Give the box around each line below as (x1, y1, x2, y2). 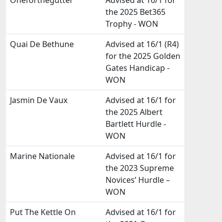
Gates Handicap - (106, 62, 169, 73)
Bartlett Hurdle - (106, 118, 166, 129)
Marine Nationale (10, 151, 75, 162)
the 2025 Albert (106, 107, 163, 117)
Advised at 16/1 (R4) (106, 39, 179, 50)
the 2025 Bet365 (106, 6, 166, 17)
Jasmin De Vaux (10, 95, 67, 106)
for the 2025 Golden (106, 51, 180, 61)
